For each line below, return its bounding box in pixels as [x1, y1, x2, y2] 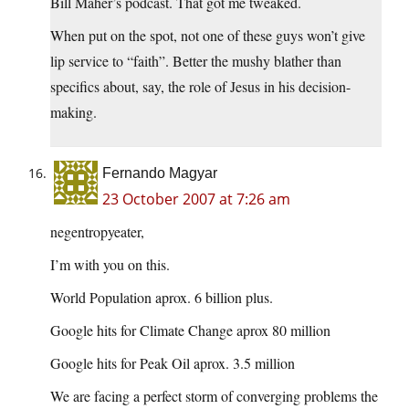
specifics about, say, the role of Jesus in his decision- [50, 77, 351, 97]
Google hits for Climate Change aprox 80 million [50, 320, 330, 341]
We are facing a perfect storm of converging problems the [50, 386, 378, 406]
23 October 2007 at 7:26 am [102, 189, 290, 210]
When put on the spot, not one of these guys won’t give [50, 26, 365, 46]
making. [50, 102, 97, 122]
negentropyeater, [50, 222, 144, 242]
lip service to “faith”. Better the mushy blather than [50, 51, 341, 71]
